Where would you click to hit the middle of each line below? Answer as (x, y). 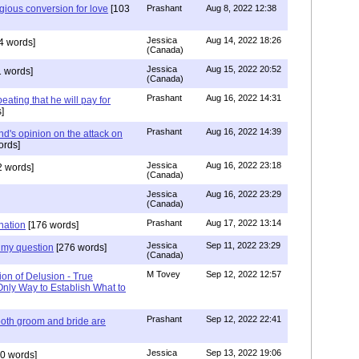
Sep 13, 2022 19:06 (244, 352)
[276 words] (80, 247)
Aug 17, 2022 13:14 (244, 222)
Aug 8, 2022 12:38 (241, 8)
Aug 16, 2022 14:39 (244, 131)
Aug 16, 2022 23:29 (244, 194)
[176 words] (52, 225)
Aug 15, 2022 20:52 (244, 69)
